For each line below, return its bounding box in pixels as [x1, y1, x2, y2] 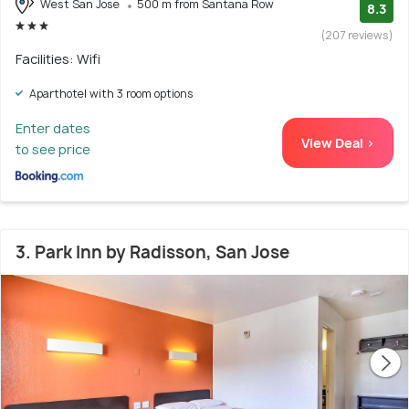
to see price [16, 140, 90, 158]
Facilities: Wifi [16, 49, 100, 68]
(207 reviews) [321, 26, 393, 43]
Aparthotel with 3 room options [26, 85, 194, 101]
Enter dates [16, 119, 90, 137]
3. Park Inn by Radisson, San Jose [16, 240, 289, 264]
